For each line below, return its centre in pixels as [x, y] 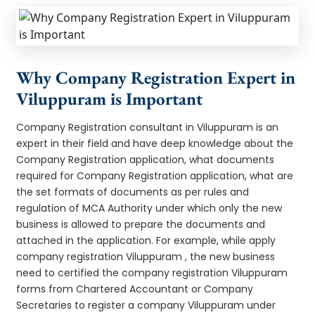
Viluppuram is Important [110, 98]
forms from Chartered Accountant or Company [135, 289]
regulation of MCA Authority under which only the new [149, 208]
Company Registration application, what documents [146, 159]
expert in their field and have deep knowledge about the [155, 143]
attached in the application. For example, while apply [146, 240]
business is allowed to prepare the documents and [141, 224]
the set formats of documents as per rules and [133, 192]
